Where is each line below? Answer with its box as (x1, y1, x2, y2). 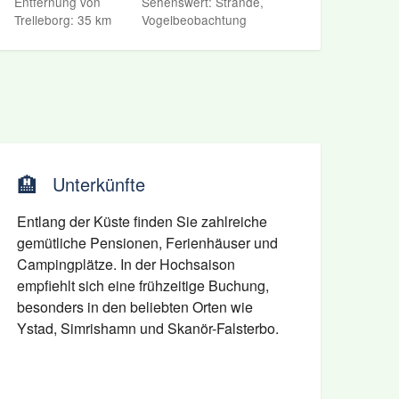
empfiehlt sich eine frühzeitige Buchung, (16, 275, 269, 296)
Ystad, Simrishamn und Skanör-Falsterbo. (16, 318, 279, 338)
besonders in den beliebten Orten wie (16, 297, 253, 317)
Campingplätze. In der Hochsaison (16, 254, 235, 274)
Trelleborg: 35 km (14, 11, 111, 28)
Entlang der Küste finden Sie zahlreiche (16, 211, 267, 232)
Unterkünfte (52, 171, 145, 197)
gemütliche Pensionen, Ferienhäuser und (16, 232, 278, 253)
